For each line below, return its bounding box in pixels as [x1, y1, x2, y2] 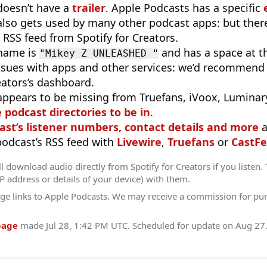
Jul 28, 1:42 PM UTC [46, 219, 128, 232]
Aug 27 [235, 219, 265, 232]
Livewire [117, 135, 162, 150]
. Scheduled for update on [128, 219, 235, 232]
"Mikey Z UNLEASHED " [39, 48, 159, 60]
